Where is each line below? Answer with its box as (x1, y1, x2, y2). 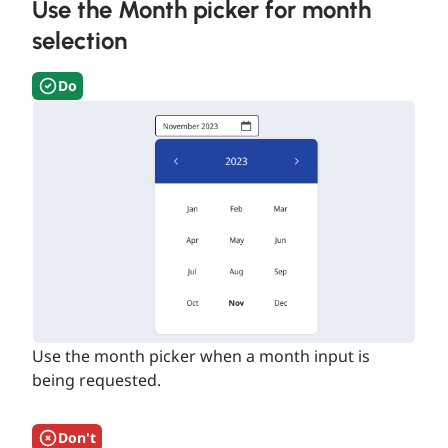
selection (32, 26, 127, 55)
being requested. (32, 368, 161, 391)
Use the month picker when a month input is (32, 344, 370, 367)
